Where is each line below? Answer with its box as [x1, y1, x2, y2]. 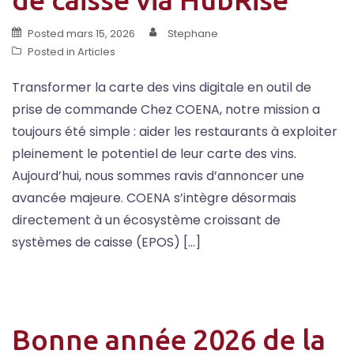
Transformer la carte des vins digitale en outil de [12, 77, 311, 96]
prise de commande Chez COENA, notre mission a [12, 100, 320, 119]
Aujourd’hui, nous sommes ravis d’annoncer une [12, 166, 304, 185]
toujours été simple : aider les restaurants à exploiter [12, 122, 337, 141]
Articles [77, 43, 115, 59]
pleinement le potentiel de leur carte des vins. [12, 144, 296, 163]
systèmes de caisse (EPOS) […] [12, 232, 201, 251]
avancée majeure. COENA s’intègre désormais [12, 188, 296, 207]
